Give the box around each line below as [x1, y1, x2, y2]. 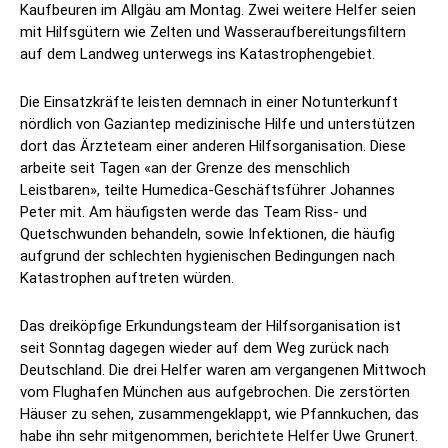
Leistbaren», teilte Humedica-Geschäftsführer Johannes [20, 181, 395, 200]
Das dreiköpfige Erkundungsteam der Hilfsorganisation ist [20, 317, 401, 336]
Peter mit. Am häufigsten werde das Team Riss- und [20, 203, 367, 222]
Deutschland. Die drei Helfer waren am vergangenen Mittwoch [20, 361, 426, 380]
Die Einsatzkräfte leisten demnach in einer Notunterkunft [20, 93, 398, 112]
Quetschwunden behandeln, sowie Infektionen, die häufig [20, 225, 395, 244]
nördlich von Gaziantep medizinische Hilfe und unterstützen [20, 115, 415, 134]
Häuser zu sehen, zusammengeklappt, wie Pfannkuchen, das [20, 405, 419, 424]
